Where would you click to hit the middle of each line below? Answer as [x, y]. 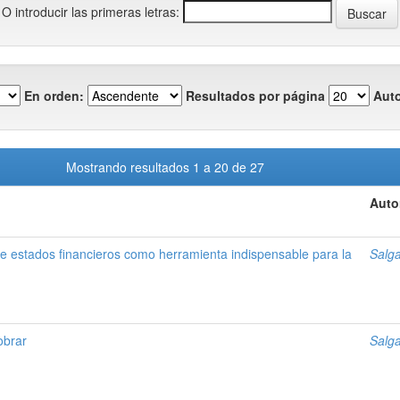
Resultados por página [255, 95]
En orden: [54, 95]
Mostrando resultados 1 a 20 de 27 [168, 167]
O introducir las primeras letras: [91, 11]
